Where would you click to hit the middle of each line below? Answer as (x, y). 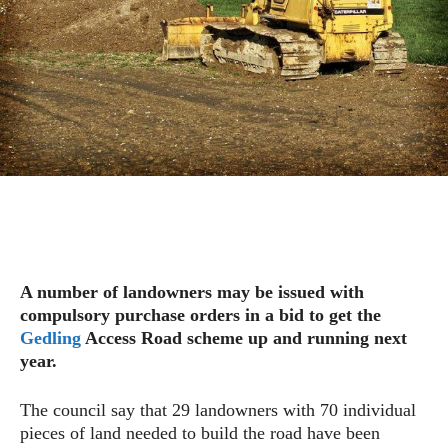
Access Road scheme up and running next (244, 337)
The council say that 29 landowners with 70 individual (218, 409)
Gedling (50, 337)
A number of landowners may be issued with (192, 291)
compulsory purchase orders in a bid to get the (200, 314)
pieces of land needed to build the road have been (200, 432)
